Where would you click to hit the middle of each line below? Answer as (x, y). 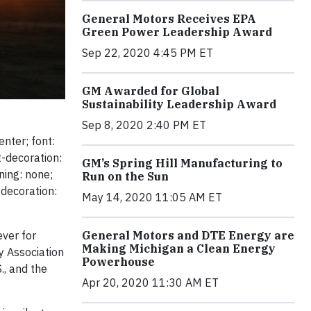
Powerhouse (118, 262)
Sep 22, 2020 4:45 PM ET (148, 53)
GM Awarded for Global (151, 91)
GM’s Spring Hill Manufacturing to (182, 163)
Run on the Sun (125, 177)
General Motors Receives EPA (169, 19)
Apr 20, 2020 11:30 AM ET (150, 283)
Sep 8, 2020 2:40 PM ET (144, 125)
